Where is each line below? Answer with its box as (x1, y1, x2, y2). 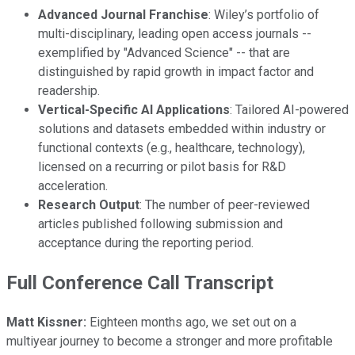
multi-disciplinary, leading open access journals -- (38, 26, 311, 42)
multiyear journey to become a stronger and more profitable (6, 333, 333, 349)
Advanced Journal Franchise (38, 7, 208, 23)
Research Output (38, 197, 139, 213)
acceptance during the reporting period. (38, 235, 254, 251)
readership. (38, 83, 100, 99)
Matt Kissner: (6, 314, 86, 330)
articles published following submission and (38, 216, 283, 232)
